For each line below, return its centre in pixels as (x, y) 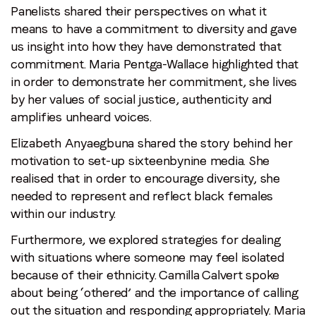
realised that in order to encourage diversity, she (146, 178)
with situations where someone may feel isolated (147, 257)
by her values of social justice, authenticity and (141, 99)
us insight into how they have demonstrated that (146, 46)
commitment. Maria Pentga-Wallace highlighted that (155, 63)
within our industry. (65, 213)
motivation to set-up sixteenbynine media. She (140, 160)
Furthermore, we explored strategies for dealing (146, 239)
